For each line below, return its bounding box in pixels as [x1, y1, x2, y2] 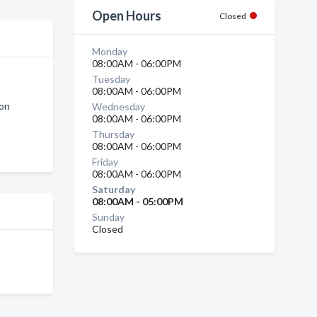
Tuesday [91, 73, 130, 85]
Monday [91, 45, 127, 57]
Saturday [91, 183, 135, 195]
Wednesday [91, 100, 145, 113]
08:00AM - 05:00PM [91, 195, 183, 207]
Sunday [91, 211, 125, 223]
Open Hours [91, 8, 161, 23]
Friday [91, 156, 118, 168]
